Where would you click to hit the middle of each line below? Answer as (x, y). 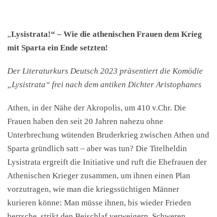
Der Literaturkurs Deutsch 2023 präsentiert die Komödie (105, 71)
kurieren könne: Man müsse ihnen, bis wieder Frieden (99, 203)
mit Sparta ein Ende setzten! (58, 48)
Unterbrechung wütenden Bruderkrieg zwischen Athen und (108, 135)
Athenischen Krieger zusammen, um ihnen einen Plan (99, 176)
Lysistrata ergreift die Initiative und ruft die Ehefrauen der (107, 162)
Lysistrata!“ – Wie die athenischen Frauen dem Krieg (107, 34)
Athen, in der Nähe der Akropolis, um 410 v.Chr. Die (97, 108)
